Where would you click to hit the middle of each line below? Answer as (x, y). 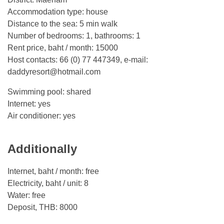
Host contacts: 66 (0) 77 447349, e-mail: (78, 60)
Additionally (42, 149)
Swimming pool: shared (49, 92)
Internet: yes (29, 104)
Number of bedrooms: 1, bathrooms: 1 (74, 36)
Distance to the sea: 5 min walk (62, 24)
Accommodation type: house (58, 12)
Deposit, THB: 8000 (42, 207)
